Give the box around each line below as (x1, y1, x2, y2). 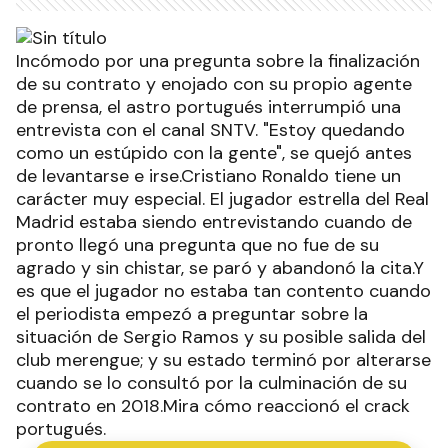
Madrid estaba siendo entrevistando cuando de (16, 210, 412, 235)
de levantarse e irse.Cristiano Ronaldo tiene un (16, 164, 401, 189)
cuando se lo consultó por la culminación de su (16, 371, 407, 396)
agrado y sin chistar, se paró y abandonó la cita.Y (16, 256, 424, 281)
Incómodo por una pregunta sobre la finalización (16, 49, 420, 74)
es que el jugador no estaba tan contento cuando (16, 279, 431, 304)
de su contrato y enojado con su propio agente (16, 72, 412, 97)
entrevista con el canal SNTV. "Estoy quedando (16, 118, 405, 143)
